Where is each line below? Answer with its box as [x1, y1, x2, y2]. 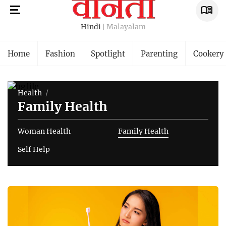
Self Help [18, 144, 50, 154]
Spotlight [91, 48, 125, 59]
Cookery [193, 48, 224, 59]
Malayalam [106, 22, 146, 31]
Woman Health [18, 126, 71, 136]
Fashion [45, 48, 75, 59]
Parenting [141, 48, 178, 59]
